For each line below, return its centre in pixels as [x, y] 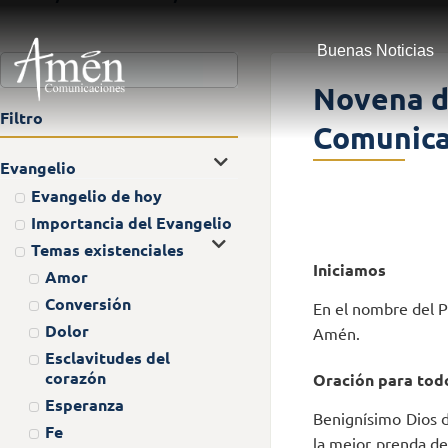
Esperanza [84, 404]
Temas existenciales [107, 249]
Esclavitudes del [107, 357]
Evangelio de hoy [96, 195]
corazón [75, 377]
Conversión [88, 303]
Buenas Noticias [375, 50]
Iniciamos [349, 270]
